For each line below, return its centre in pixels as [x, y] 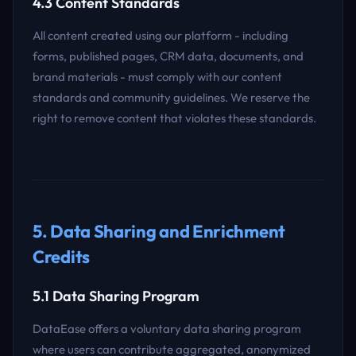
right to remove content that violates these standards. [174, 118]
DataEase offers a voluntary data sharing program [167, 329]
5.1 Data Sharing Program [116, 296]
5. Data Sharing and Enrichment [159, 231]
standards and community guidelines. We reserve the [171, 97]
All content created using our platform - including [161, 35]
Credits [61, 257]
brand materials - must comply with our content [157, 77]
